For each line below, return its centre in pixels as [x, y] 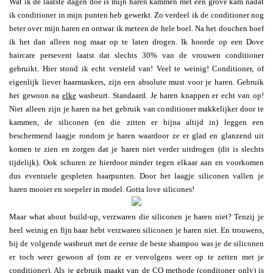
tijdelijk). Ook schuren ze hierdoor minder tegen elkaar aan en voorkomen [136, 162]
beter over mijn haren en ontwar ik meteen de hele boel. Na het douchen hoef [136, 28]
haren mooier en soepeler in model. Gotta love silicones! [103, 189]
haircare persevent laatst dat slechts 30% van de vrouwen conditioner [136, 55]
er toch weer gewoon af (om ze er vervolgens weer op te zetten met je [136, 257]
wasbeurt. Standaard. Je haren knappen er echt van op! [170, 95]
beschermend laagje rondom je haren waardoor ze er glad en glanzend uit [136, 135]
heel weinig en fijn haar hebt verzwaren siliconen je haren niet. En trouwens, [136, 230]
